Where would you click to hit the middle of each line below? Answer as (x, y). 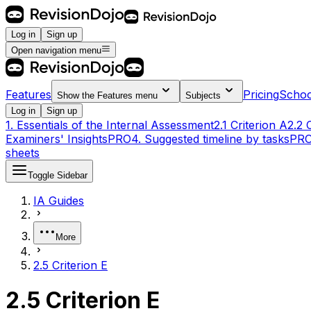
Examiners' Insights (57, 138)
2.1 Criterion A (251, 125)
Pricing (261, 94)
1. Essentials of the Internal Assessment (110, 125)
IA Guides (59, 200)
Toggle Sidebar (58, 175)
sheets (23, 152)
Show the (77, 95)
